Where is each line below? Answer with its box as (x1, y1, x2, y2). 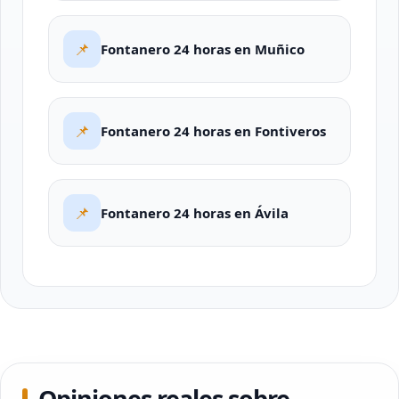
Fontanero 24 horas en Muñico (101, 40, 305, 58)
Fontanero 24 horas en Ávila (101, 204, 289, 222)
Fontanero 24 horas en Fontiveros (101, 122, 326, 140)
